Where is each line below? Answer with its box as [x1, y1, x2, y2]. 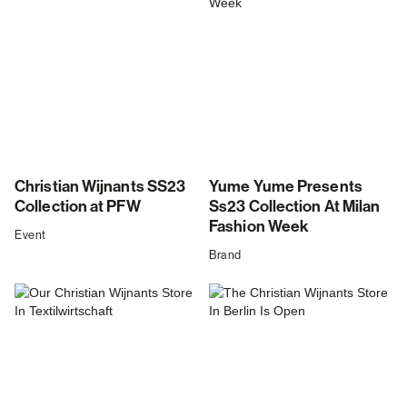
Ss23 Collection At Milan [209, 197, 381, 217]
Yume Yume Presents [209, 177, 362, 197]
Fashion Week [209, 217, 310, 237]
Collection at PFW [15, 197, 141, 217]
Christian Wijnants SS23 [15, 177, 186, 197]
